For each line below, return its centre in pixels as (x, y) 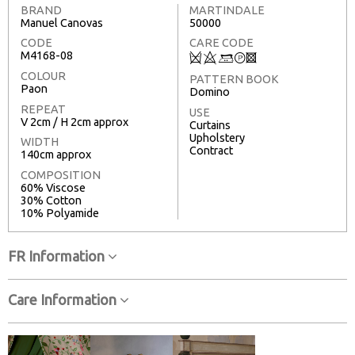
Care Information (64, 299)
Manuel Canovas (62, 23)
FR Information (58, 256)
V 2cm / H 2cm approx (74, 122)
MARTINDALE (227, 10)
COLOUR (43, 76)
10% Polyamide (60, 213)
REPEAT (43, 109)
